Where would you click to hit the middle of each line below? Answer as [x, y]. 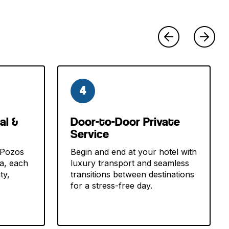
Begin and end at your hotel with [133, 152]
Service [89, 134]
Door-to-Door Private [125, 121]
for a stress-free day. [111, 185]
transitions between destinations [132, 174]
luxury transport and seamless [130, 163]
